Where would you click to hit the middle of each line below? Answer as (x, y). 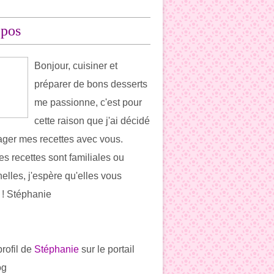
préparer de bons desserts (91, 84)
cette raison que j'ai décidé (92, 121)
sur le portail (107, 249)
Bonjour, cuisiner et (76, 66)
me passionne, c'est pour (88, 102)
